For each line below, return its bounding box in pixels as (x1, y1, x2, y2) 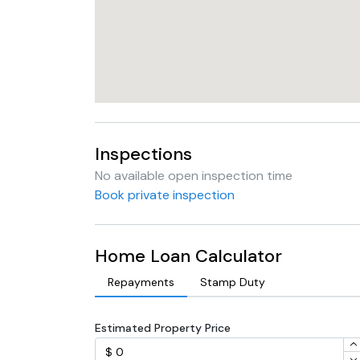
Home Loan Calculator (95, 244, 282, 268)
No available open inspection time (95, 167, 292, 184)
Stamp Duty (200, 275, 265, 289)
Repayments (108, 275, 174, 289)
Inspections (95, 142, 192, 166)
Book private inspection (95, 186, 235, 203)
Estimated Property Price (95, 321, 231, 335)
